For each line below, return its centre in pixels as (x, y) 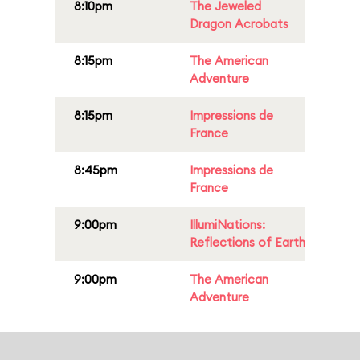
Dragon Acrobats (239, 24)
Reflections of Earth (247, 242)
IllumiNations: (227, 225)
